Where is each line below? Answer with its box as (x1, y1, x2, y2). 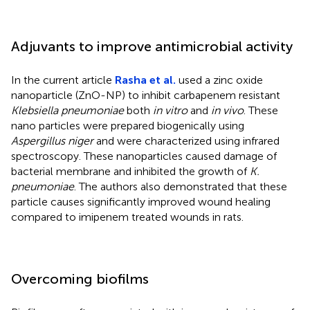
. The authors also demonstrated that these (74, 179, 287, 193)
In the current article (11, 73, 115, 86)
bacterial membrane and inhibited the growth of (11, 164, 250, 178)
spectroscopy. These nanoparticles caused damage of (11, 149, 277, 163)
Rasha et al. (115, 73, 176, 86)
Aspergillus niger (11, 134, 93, 147)
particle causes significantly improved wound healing (11, 194, 271, 208)
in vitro (153, 103, 188, 117)
